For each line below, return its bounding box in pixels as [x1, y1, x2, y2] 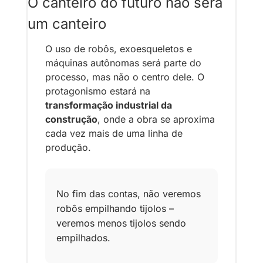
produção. [45, 141, 91, 153]
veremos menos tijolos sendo [56, 217, 186, 229]
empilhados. [56, 231, 110, 244]
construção [45, 113, 97, 125]
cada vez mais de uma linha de [45, 127, 183, 139]
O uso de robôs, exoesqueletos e [45, 42, 192, 55]
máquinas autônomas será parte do [45, 56, 201, 69]
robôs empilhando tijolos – [56, 202, 174, 214]
